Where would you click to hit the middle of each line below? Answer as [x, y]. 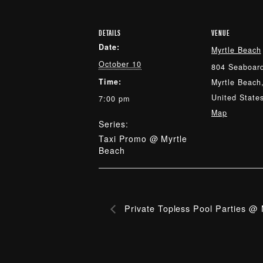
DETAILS [110, 32]
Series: [114, 124]
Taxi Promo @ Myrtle [143, 139]
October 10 [120, 64]
